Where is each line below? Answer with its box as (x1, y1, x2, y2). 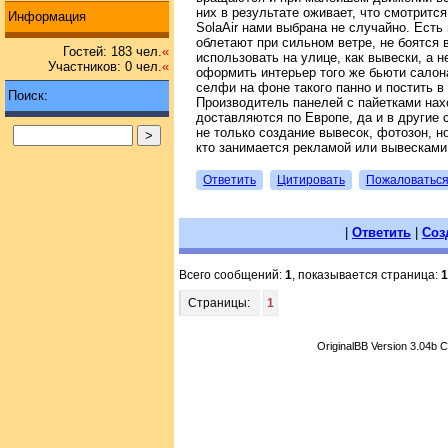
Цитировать (277, 172, 345, 187)
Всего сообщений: (179, 267, 285, 282)
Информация (8, 9, 86, 24)
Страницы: (188, 295, 250, 310)
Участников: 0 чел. (48, 59, 162, 74)
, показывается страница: (292, 267, 441, 282)
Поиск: (8, 88, 48, 103)
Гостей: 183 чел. (63, 44, 162, 59)
